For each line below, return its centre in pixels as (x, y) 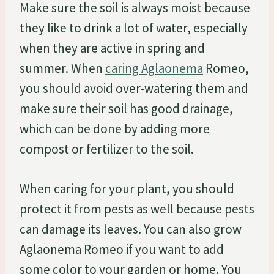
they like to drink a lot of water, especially (134, 28)
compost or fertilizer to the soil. (107, 149)
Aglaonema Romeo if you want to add (122, 249)
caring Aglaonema (154, 68)
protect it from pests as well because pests (137, 209)
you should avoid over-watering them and (134, 88)
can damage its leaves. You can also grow (131, 229)
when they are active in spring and (112, 48)
